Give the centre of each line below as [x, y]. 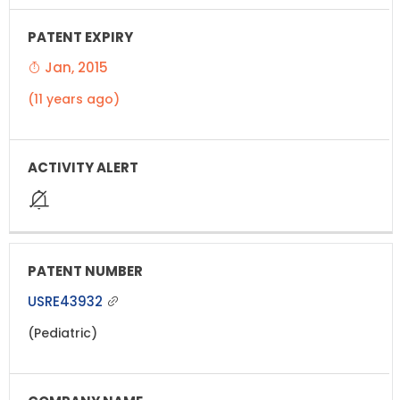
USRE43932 [67, 301]
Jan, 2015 [75, 67]
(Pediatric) [62, 333]
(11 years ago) [74, 99]
